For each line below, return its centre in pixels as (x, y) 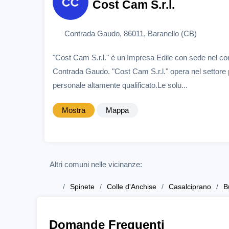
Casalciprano (190, 187)
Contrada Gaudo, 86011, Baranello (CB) (130, 33)
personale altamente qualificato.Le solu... (120, 85)
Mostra (74, 110)
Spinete (82, 187)
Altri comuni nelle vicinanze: (96, 165)
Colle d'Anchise (132, 187)
